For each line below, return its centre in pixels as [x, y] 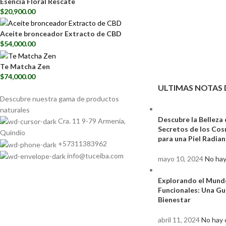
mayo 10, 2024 [180, 158]
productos [103, 98]
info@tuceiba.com [95, 155]
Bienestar [174, 199]
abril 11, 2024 [179, 219]
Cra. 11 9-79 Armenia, [92, 121]
